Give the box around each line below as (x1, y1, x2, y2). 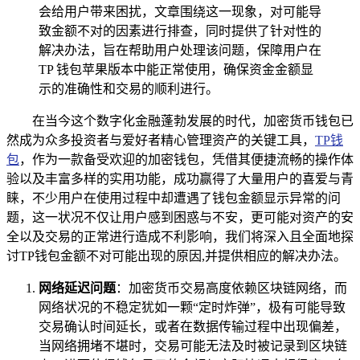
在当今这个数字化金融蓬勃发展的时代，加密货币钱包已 (32, 113, 354, 128)
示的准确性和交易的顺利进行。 (39, 81, 219, 96)
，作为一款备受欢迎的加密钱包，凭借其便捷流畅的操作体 (19, 152, 354, 166)
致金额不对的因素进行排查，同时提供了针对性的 (39, 23, 321, 38)
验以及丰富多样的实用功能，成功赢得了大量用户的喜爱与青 (6, 171, 354, 186)
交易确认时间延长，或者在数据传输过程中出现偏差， (39, 319, 347, 333)
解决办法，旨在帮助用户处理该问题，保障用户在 (39, 43, 321, 57)
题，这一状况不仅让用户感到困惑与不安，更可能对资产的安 (6, 210, 354, 224)
